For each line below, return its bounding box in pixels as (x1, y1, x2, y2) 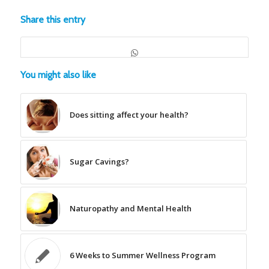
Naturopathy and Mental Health (69, 202, 192, 214)
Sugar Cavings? (69, 156, 129, 167)
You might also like (20, 68, 96, 80)
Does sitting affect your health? (69, 109, 189, 120)
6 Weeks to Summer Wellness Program (69, 249, 216, 261)
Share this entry (20, 13, 85, 25)
